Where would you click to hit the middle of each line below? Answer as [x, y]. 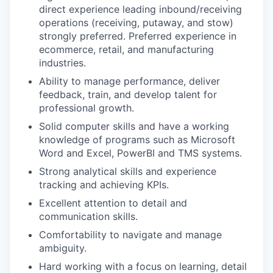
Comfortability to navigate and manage [130, 235]
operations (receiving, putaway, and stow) [136, 23]
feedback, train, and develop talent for [128, 94]
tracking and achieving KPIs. [104, 185]
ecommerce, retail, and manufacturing [126, 49]
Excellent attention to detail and [113, 203]
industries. [62, 63]
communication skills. [88, 216]
